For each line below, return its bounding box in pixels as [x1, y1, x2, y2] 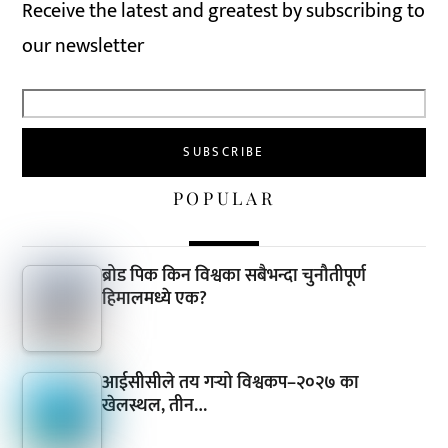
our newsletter [22, 29, 145, 62]
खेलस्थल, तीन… [102, 390, 208, 421]
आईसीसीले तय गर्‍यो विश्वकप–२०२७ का [102, 367, 360, 398]
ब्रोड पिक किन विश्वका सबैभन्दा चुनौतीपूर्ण [102, 260, 367, 291]
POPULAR [172, 185, 276, 209]
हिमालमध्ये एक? [102, 283, 208, 314]
